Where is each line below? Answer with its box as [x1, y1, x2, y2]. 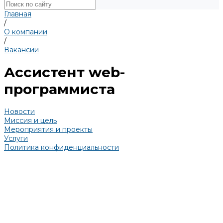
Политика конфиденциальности [4, 142, 119, 152]
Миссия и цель [4, 115, 57, 125]
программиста [4, 80, 115, 98]
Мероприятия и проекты [4, 124, 93, 134]
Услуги [4, 133, 28, 143]
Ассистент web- [4, 63, 125, 81]
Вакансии [4, 45, 39, 54]
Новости [4, 107, 35, 116]
